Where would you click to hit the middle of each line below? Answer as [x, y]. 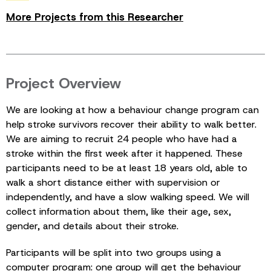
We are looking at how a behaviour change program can [132, 109]
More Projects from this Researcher [95, 17]
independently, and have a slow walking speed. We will [128, 197]
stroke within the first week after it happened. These [124, 153]
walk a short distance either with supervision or [113, 182]
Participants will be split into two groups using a [114, 252]
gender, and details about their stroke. [92, 226]
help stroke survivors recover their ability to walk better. [131, 124]
